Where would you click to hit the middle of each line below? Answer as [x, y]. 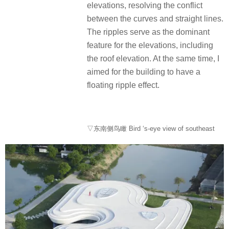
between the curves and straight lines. [155, 18]
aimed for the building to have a [144, 72]
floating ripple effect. [123, 85]
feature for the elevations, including [150, 45]
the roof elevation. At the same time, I [153, 58]
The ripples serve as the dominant [148, 32]
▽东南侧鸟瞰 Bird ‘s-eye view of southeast [151, 129]
